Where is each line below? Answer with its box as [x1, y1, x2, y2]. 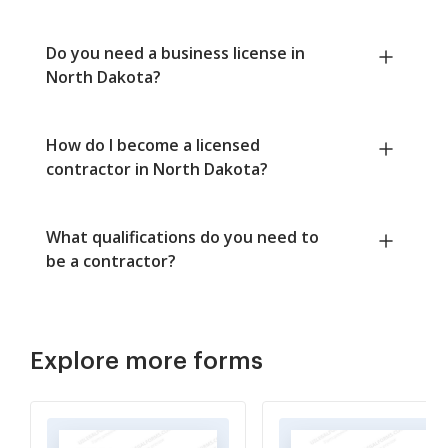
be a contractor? [46, 250, 176, 273]
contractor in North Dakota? [46, 158, 268, 181]
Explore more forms [30, 349, 263, 374]
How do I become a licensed [46, 134, 260, 157]
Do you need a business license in [46, 42, 305, 65]
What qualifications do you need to [46, 226, 319, 249]
